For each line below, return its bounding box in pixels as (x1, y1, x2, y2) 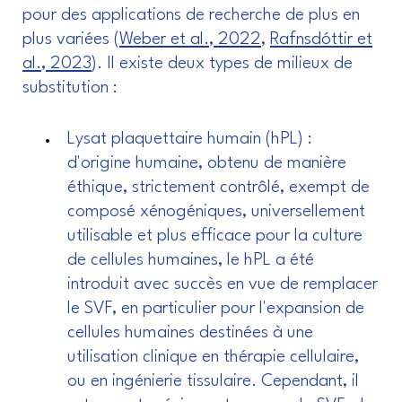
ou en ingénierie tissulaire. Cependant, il (67, 372, 359, 391)
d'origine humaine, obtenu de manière (67, 154, 346, 173)
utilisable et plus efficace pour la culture (67, 227, 363, 246)
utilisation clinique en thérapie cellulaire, (67, 348, 359, 367)
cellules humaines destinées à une (67, 324, 313, 343)
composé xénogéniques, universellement (67, 203, 365, 222)
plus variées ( (22, 31, 119, 49)
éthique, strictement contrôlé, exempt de (67, 179, 370, 197)
